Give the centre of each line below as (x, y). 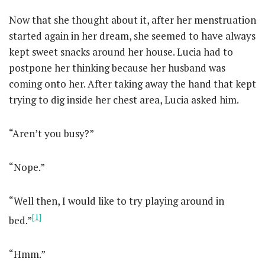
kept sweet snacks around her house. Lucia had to (121, 52)
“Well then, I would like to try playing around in (117, 201)
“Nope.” (27, 167)
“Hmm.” (27, 254)
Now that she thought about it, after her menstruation (132, 20)
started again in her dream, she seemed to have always (132, 36)
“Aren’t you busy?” (51, 133)
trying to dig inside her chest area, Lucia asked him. (124, 100)
